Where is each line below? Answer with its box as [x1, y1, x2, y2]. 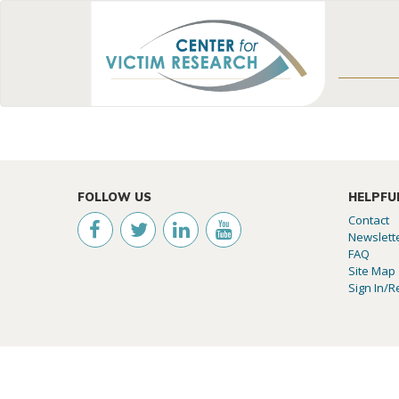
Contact [348, 212, 390, 229]
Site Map [348, 263, 396, 280]
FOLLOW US [77, 190, 151, 205]
